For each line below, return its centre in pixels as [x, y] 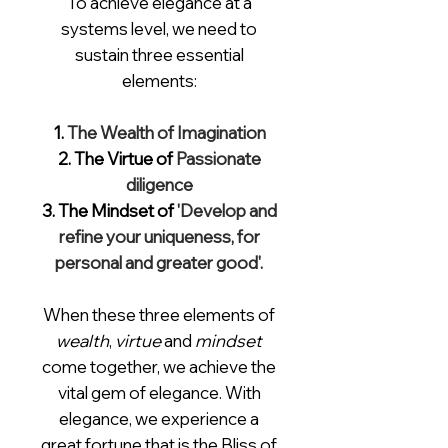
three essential [186, 54]
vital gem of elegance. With [159, 392]
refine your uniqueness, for [159, 236]
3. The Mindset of [109, 210]
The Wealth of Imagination [166, 132]
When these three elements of [159, 314]
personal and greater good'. [159, 262]
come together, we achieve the [159, 366]
